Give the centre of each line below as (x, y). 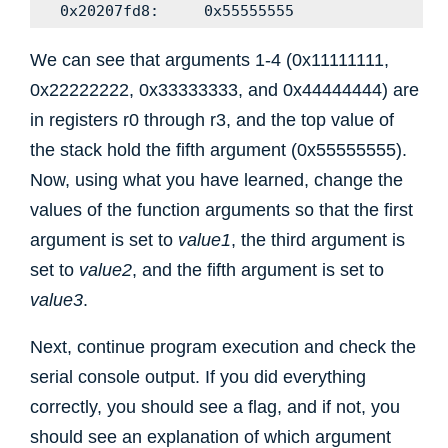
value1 (204, 239)
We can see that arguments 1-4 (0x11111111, (209, 59)
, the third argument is (318, 239)
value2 (105, 269)
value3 (56, 299)
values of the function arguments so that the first (221, 209)
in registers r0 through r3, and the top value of (212, 119)
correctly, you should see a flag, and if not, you (215, 406)
